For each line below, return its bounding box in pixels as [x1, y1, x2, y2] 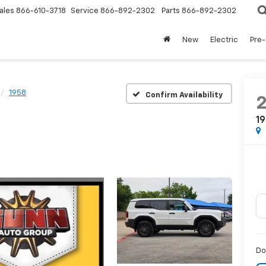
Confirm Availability [145, 91, 223, 99]
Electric [210, 36, 238, 45]
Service [71, 7, 99, 15]
